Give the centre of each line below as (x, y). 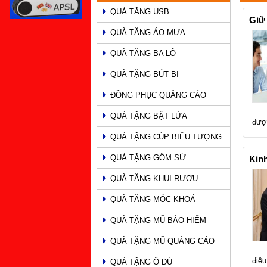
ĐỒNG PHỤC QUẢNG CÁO (158, 95)
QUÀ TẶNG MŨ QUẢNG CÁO (162, 241)
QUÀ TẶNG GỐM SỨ (148, 157)
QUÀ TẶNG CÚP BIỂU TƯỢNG (166, 136)
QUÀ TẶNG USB (140, 11)
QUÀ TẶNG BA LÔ (143, 53)
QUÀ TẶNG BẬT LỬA (149, 116)
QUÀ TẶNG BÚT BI (145, 74)
